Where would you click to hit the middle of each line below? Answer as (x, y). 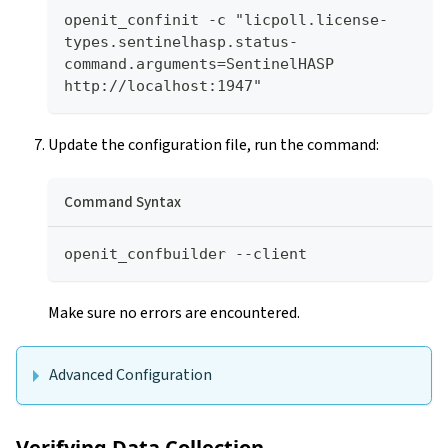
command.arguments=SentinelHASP (199, 63)
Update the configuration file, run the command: (213, 144)
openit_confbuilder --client (185, 253)
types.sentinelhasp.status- (181, 41)
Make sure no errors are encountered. (174, 312)
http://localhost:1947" (163, 85)
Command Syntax (122, 201)
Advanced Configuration (130, 374)
